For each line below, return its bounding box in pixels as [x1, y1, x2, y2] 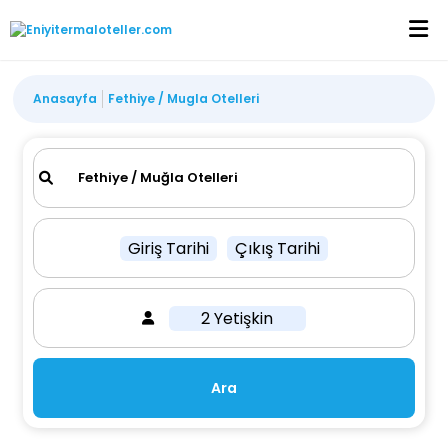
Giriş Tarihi [127, 236, 209, 260]
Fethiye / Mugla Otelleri [108, 90, 260, 107]
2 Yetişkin [201, 306, 274, 330]
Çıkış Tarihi [234, 236, 320, 260]
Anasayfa [33, 90, 98, 107]
